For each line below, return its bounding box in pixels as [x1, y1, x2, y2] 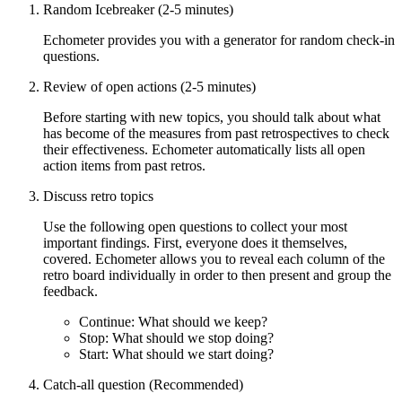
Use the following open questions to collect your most [43, 218, 347, 234]
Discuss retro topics [43, 188, 153, 204]
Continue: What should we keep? [79, 313, 267, 329]
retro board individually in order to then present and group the [43, 267, 391, 283]
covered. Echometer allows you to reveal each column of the [43, 250, 385, 267]
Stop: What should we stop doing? [79, 329, 274, 345]
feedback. [43, 283, 98, 299]
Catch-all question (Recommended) [43, 376, 243, 392]
